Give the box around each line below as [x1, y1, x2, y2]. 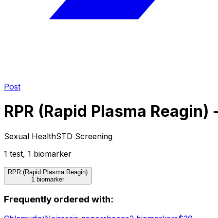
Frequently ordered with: [4, 193, 113, 205]
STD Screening [56, 131, 112, 141]
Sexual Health [4, 131, 56, 141]
